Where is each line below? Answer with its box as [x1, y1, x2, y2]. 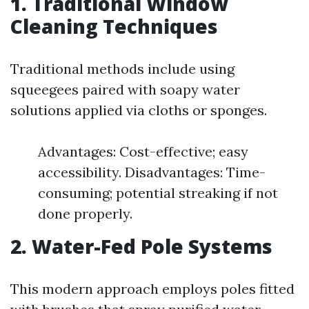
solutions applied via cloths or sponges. [10, 101, 267, 119]
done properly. [38, 205, 132, 223]
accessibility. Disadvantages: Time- [38, 163, 266, 181]
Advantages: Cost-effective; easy [38, 143, 248, 161]
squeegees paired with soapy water [10, 81, 240, 99]
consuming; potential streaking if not [38, 184, 278, 202]
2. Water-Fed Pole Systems [10, 233, 272, 260]
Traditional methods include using [10, 60, 235, 78]
